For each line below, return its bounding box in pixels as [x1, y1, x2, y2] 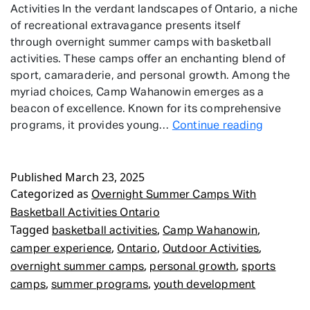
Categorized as [10, 186, 91, 201]
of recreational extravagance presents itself [10, 21, 240, 32]
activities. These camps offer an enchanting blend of [10, 54, 286, 65]
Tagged [10, 222, 52, 237]
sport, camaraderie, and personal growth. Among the [10, 71, 291, 82]
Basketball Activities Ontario [10, 208, 160, 219]
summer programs [51, 280, 148, 291]
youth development [154, 280, 256, 291]
